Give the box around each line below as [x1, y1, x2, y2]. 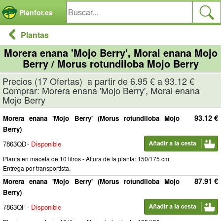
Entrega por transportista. [3, 164, 71, 172]
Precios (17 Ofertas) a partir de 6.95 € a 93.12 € [2, 74, 194, 87]
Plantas [21, 29, 49, 40]
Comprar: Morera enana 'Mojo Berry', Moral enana [2, 84, 200, 97]
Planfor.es [19, 7, 53, 17]
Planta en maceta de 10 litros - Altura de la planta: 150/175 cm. [3, 154, 171, 163]
